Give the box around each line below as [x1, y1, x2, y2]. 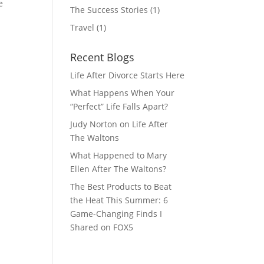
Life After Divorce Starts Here [70, 69, 185, 81]
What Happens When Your [70, 87, 175, 98]
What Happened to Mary [70, 149, 167, 161]
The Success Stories [70, 4, 148, 15]
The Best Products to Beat [70, 180, 172, 192]
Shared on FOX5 [70, 221, 134, 233]
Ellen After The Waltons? [70, 163, 167, 174]
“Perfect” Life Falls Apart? [70, 100, 169, 112]
